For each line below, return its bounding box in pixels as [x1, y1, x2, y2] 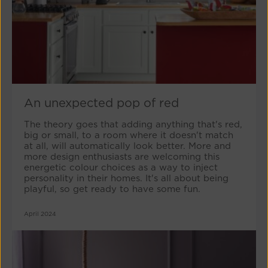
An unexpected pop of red [24, 96, 179, 110]
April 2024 [24, 210, 56, 217]
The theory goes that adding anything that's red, [24, 119, 242, 130]
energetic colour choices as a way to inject [24, 162, 218, 173]
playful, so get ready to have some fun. [24, 184, 200, 194]
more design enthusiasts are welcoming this [24, 151, 220, 162]
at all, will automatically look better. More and [24, 141, 231, 151]
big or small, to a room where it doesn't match [24, 130, 233, 141]
